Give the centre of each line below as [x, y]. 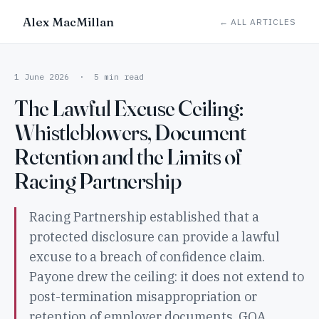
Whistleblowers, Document [130, 132]
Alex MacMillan [68, 22]
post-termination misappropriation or [143, 296]
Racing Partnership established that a [144, 216]
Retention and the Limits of [128, 156]
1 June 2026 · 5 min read [79, 77]
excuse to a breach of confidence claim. [147, 256]
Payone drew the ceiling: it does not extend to [166, 276]
